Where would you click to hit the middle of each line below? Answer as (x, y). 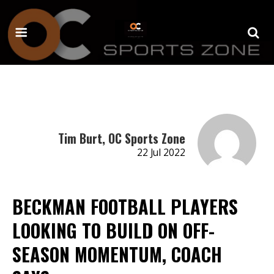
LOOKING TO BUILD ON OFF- (113, 230)
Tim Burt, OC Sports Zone (121, 138)
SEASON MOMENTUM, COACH (117, 254)
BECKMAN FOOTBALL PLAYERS (125, 206)
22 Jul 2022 (161, 152)
